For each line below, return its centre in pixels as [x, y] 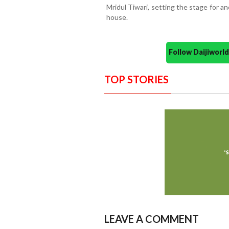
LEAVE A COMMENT [151, 219]
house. [117, 17]
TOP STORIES [136, 79]
